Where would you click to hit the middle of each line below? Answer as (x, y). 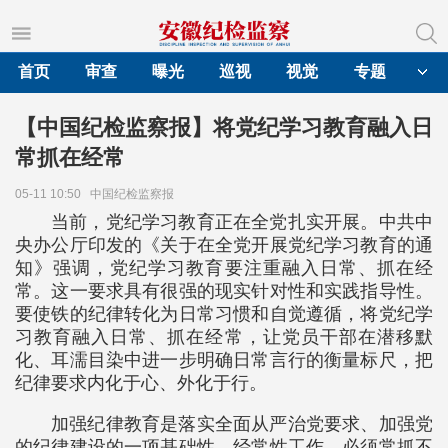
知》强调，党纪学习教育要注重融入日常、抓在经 (224, 268)
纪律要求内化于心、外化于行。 (141, 383)
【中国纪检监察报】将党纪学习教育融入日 (224, 127)
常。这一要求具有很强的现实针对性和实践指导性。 (224, 291)
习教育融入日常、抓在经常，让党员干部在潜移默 (224, 337)
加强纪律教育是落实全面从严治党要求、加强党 (242, 424)
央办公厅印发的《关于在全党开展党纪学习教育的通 (224, 245)
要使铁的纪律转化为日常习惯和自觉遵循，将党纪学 (224, 314)
